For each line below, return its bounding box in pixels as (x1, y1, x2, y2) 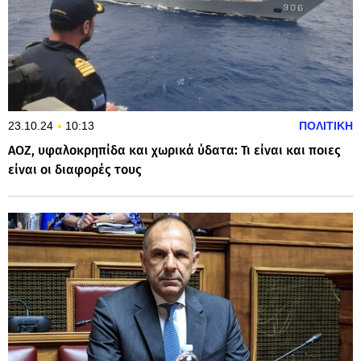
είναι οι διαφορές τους (8, 161, 142, 177)
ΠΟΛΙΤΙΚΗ (299, 118, 353, 132)
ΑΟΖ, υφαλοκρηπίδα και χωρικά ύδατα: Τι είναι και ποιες (8, 142, 341, 158)
